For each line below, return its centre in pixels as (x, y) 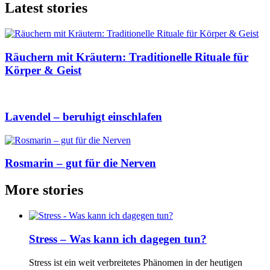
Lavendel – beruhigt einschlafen (83, 116)
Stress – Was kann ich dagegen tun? (118, 239)
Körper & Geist (43, 70)
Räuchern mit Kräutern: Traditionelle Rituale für (127, 57)
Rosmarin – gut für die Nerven (80, 163)
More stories (44, 190)
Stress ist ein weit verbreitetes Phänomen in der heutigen (136, 262)
